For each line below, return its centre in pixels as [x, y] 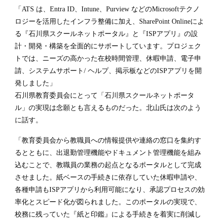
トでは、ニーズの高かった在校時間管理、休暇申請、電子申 [108, 58]
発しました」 [36, 83]
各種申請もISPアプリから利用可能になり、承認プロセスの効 [110, 189]
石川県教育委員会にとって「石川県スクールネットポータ [105, 95]
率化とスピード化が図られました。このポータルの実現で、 [108, 202]
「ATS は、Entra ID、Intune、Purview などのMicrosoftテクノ [107, 9]
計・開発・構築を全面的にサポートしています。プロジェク [108, 46]
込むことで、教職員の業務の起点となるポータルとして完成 [108, 165]
